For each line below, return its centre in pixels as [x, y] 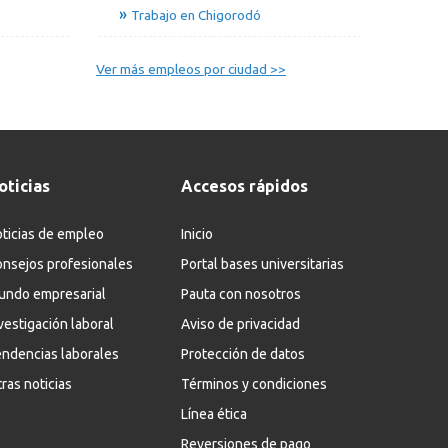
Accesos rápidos [244, 185]
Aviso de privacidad [240, 323]
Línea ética [214, 413]
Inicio [197, 233]
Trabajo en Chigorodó [195, 14]
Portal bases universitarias [262, 263]
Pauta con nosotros [241, 293]
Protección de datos [243, 353]
